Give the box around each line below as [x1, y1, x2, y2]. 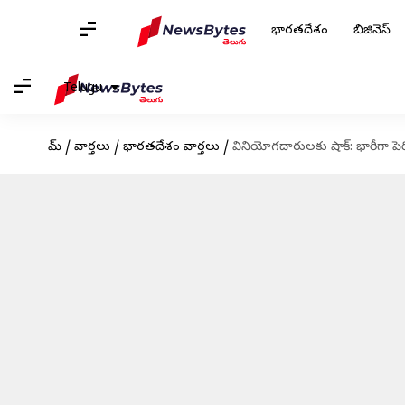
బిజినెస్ [353, 23, 391, 40]
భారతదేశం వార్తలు [122, 139, 220, 156]
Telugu [63, 80, 102, 98]
